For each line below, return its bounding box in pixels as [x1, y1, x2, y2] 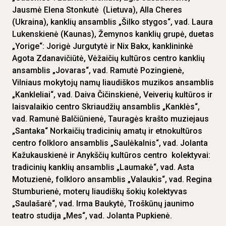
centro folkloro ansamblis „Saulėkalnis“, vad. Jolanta [12, 138, 208, 148]
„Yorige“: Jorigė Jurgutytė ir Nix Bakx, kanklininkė [12, 41, 193, 51]
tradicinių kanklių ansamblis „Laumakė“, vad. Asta [12, 162, 194, 173]
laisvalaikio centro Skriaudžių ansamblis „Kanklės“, [12, 102, 200, 112]
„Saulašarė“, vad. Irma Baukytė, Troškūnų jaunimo [12, 199, 194, 209]
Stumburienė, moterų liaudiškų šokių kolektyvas [12, 187, 187, 197]
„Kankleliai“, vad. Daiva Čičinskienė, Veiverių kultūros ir [12, 90, 212, 100]
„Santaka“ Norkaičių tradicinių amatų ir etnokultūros [12, 126, 202, 136]
